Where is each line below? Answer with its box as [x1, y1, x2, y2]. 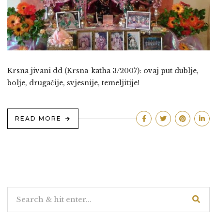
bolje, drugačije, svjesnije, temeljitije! [7, 78, 139, 88]
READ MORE [15, 115, 62, 123]
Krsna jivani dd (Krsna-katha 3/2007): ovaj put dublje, [7, 66, 199, 76]
